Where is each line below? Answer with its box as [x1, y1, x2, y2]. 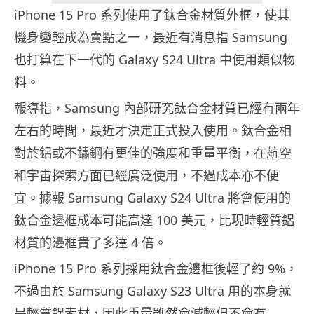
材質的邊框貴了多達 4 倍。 [14, 234, 167, 252]
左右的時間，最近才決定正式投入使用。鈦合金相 [14, 122, 292, 139]
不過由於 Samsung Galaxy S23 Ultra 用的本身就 [14, 282, 291, 300]
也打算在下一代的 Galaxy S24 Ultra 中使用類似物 [14, 51, 295, 69]
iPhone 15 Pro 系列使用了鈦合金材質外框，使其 [14, 6, 289, 24]
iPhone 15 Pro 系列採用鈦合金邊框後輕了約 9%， [14, 260, 298, 278]
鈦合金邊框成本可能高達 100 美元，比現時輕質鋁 [14, 212, 294, 229]
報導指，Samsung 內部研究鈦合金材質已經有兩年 [14, 100, 300, 117]
